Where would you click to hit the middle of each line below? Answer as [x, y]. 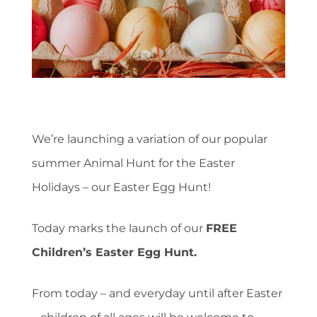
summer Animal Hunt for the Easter [133, 163]
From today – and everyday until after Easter [157, 293]
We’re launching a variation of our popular [150, 139]
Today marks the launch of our [119, 228]
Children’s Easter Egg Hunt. [114, 252]
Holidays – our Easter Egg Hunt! [121, 187]
